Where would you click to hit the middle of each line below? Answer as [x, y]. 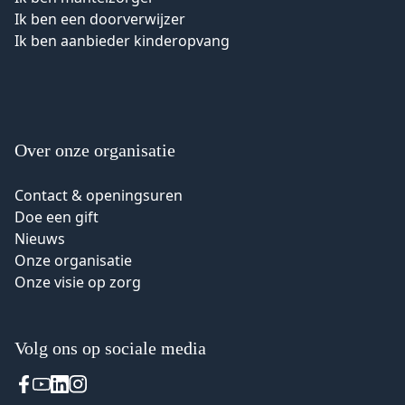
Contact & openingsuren [99, 195]
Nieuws [40, 239]
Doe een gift [57, 217]
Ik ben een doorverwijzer [100, 19]
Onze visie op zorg [78, 282]
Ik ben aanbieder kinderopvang [122, 41]
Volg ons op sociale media [110, 348]
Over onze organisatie [95, 150]
